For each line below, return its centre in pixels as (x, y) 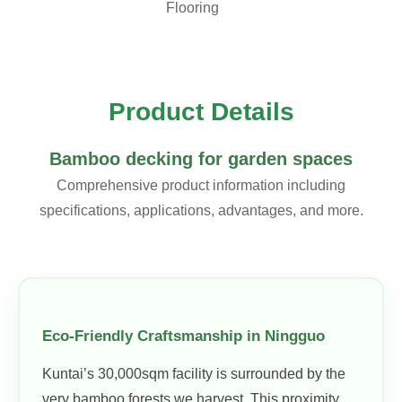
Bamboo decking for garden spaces (201, 159)
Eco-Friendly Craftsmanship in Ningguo (184, 336)
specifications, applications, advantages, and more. (201, 210)
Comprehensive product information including (201, 185)
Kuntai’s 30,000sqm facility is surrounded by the (194, 374)
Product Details (201, 112)
